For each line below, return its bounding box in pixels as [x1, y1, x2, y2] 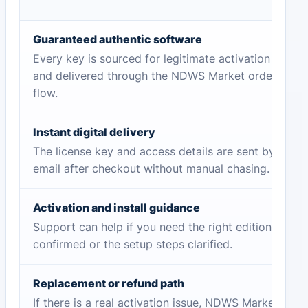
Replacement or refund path [32, 276, 184, 291]
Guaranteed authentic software [32, 32, 202, 47]
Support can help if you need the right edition [32, 221, 272, 234]
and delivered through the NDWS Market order [32, 69, 276, 83]
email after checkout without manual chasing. [32, 162, 269, 176]
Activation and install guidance [32, 201, 200, 215]
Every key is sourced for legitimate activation [32, 52, 270, 66]
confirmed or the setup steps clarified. [32, 238, 232, 252]
